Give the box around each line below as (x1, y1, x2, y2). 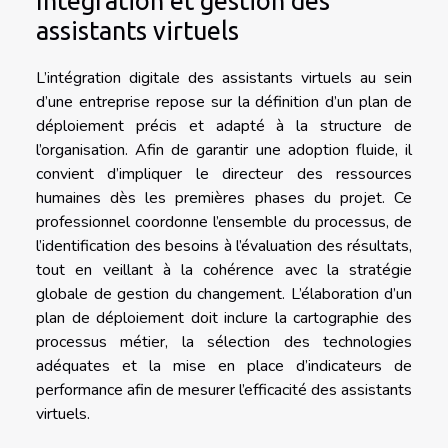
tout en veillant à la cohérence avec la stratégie (36, 259, 412, 282)
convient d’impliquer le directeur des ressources (36, 163, 412, 186)
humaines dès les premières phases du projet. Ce (36, 187, 412, 210)
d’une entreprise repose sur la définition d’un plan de (36, 91, 412, 114)
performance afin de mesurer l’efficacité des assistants (36, 379, 412, 402)
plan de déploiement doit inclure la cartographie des (36, 307, 412, 330)
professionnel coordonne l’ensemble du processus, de (36, 211, 412, 234)
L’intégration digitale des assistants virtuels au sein (36, 67, 412, 90)
